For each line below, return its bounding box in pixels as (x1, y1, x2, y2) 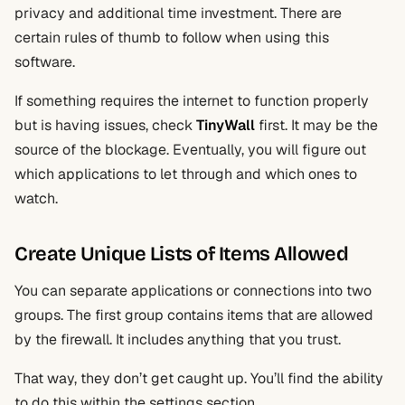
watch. (14, 189, 58, 208)
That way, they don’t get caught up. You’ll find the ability (14, 369, 383, 388)
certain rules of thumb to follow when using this (14, 28, 329, 47)
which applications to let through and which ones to (14, 165, 357, 184)
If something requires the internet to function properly (14, 91, 369, 110)
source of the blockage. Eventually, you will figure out (14, 140, 366, 159)
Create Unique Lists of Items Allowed (14, 242, 349, 266)
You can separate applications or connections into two (14, 281, 372, 300)
